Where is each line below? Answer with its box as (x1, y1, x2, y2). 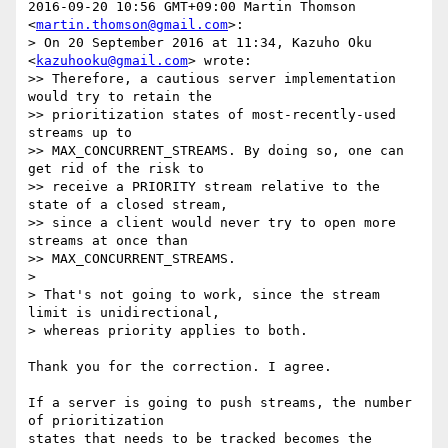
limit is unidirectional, (28, 305, 220, 321)
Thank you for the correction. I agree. (28, 359, 332, 375)
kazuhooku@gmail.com (36, 53, 188, 69)
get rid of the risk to (28, 161, 204, 177)
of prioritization (28, 413, 164, 429)
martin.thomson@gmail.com (36, 17, 228, 33)
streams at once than (28, 233, 188, 249)
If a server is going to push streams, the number (28, 395, 412, 411)
